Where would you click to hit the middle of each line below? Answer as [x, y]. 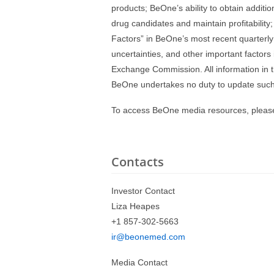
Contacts [138, 162]
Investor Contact [143, 191]
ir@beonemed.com [148, 237]
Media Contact [139, 262]
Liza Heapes [135, 206]
